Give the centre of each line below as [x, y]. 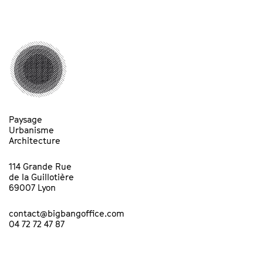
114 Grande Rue [40, 166]
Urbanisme [31, 130]
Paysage [26, 119]
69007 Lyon [32, 187]
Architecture [35, 140]
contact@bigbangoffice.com [67, 213]
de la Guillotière [41, 177]
